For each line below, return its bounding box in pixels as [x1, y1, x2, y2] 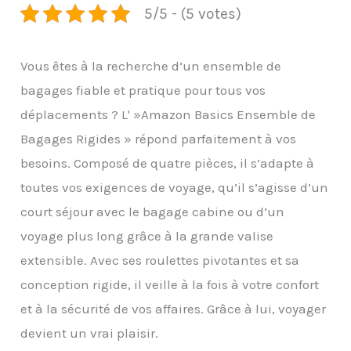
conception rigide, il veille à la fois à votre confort [20, 276, 320, 292]
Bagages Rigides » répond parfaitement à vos [20, 130, 297, 147]
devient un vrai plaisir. [20, 324, 159, 341]
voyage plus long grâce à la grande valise [20, 227, 274, 244]
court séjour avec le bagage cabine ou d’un [20, 203, 285, 219]
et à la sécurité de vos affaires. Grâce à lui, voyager [20, 300, 327, 317]
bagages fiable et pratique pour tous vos [20, 81, 266, 98]
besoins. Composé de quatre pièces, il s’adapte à [20, 154, 315, 171]
